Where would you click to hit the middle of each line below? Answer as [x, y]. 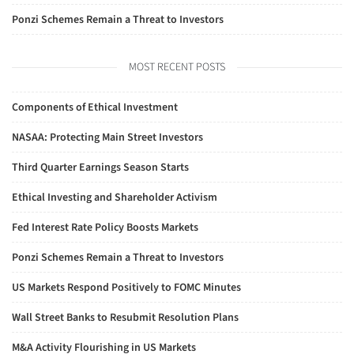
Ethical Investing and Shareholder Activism [115, 198]
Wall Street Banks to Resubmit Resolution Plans [125, 318]
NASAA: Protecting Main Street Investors [107, 137]
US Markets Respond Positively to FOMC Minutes [126, 288]
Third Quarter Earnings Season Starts [100, 168]
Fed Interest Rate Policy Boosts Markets [105, 228]
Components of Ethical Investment [95, 107]
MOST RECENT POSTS [177, 67]
